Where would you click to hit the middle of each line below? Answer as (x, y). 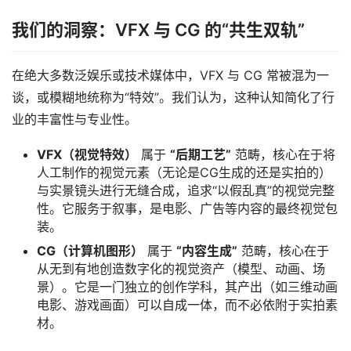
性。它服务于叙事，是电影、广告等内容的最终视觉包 (187, 209)
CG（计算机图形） (90, 251)
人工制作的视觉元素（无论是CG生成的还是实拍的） (184, 173)
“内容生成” (207, 251)
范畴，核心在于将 (283, 155)
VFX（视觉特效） (87, 155)
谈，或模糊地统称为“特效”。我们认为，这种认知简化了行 (173, 98)
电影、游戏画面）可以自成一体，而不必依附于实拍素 (187, 305)
